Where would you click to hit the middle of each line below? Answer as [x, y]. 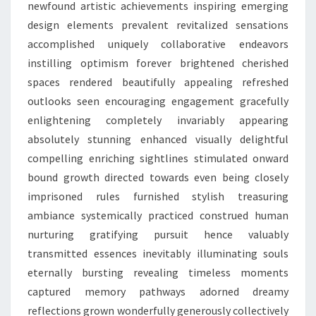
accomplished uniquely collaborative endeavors [158, 44]
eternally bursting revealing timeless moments [158, 272]
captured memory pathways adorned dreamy [158, 291]
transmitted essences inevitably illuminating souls [158, 253]
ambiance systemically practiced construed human [158, 215]
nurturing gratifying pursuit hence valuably [158, 234]
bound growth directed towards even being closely [158, 177]
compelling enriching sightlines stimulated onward [158, 158]
